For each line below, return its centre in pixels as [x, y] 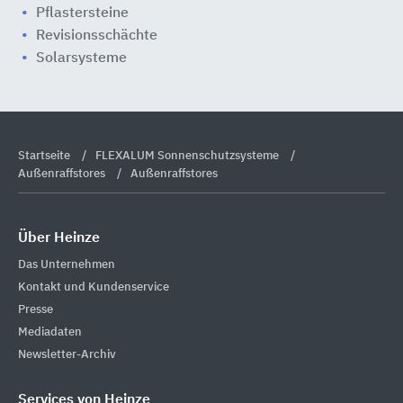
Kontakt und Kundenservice [94, 287]
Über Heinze [59, 238]
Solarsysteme [81, 58]
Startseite [45, 156]
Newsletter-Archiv [67, 354]
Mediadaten [50, 332]
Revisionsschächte [97, 36]
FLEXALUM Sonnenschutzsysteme [188, 156]
